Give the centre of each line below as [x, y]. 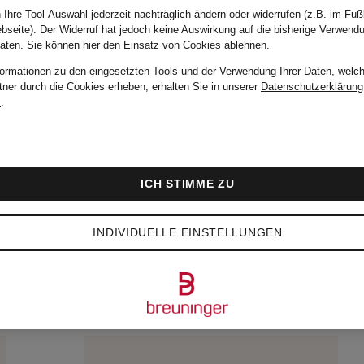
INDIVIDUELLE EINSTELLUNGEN [188, 232]
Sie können [55, 45]
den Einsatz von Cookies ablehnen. [185, 45]
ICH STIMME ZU [188, 184]
